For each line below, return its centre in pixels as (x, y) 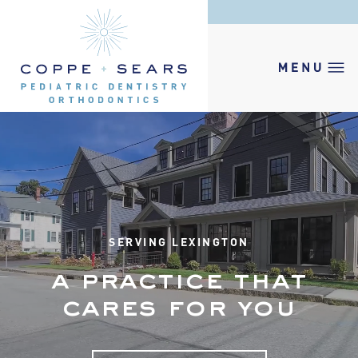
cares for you (179, 308)
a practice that (179, 281)
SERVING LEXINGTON (179, 241)
